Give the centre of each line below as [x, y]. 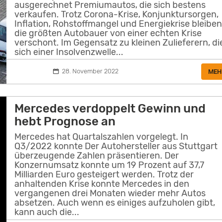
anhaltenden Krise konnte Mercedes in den [102, 184]
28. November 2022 [90, 71]
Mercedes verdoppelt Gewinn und [110, 109]
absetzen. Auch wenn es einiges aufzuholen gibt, [115, 202]
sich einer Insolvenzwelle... [69, 52]
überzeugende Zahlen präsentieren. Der [97, 155]
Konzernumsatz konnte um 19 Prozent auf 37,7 [110, 165]
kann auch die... [47, 212]
